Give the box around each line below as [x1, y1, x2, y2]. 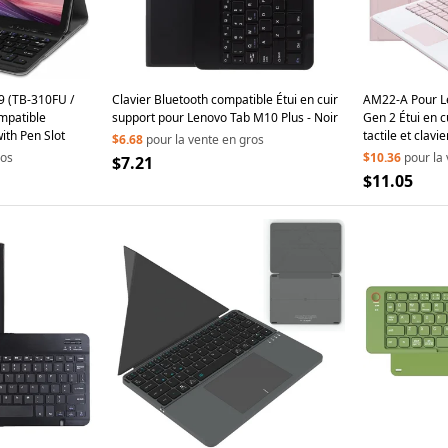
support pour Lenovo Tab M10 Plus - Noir [112, 109, 338, 126]
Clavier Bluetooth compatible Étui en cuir [112, 91, 338, 108]
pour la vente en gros [146, 131, 264, 148]
